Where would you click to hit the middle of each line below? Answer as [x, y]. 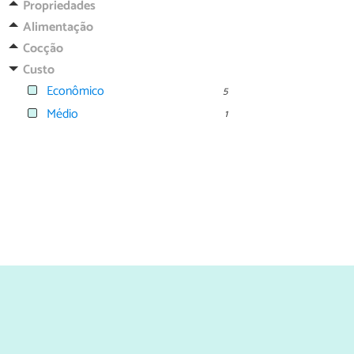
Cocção [43, 48]
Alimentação [58, 27]
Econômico [75, 92]
